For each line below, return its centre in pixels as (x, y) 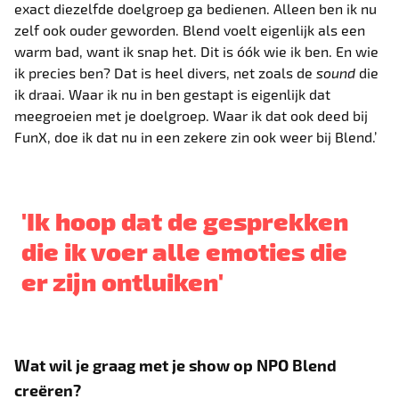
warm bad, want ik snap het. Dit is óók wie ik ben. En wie (197, 51)
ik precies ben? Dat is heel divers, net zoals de (166, 72)
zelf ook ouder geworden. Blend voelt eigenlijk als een (190, 29)
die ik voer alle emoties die (185, 250)
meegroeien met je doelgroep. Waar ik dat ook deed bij (191, 115)
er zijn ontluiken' (123, 280)
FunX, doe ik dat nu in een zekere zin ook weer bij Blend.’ (196, 136)
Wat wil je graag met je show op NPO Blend (176, 364)
